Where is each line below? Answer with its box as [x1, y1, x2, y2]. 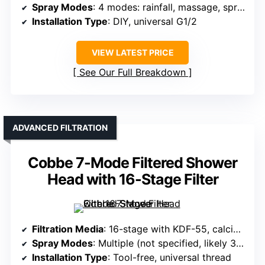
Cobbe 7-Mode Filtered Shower [28, 154, 237, 172]
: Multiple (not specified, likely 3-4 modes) [93, 237, 236, 250]
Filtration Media [32, 223, 104, 235]
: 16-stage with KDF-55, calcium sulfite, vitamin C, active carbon [104, 223, 233, 235]
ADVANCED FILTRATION [12, 122, 108, 133]
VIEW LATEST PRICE [91, 47, 174, 58]
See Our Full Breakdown [79, 66, 186, 79]
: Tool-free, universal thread [108, 251, 231, 264]
